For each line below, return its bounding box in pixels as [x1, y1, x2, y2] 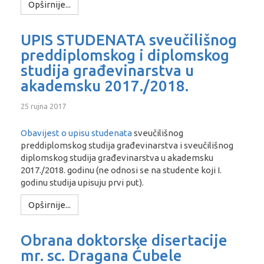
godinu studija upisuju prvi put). [21, 177, 144, 187]
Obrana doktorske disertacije [21, 232, 227, 249]
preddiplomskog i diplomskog [21, 47, 229, 64]
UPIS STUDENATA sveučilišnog [21, 31, 237, 48]
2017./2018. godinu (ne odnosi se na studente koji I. [21, 164, 222, 175]
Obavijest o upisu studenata [21, 127, 132, 138]
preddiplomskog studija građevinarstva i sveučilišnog [21, 140, 233, 150]
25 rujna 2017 [21, 101, 66, 110]
